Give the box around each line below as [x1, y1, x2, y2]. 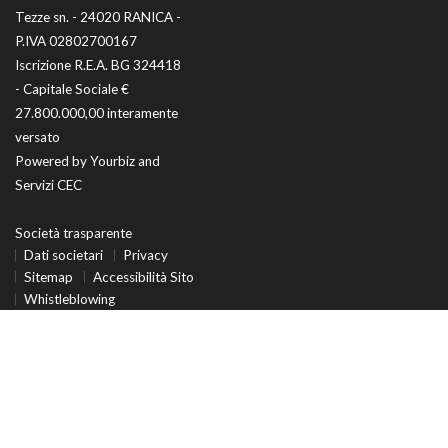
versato [15, 129, 60, 145]
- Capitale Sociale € [15, 81, 129, 97]
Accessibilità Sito [93, 269, 194, 285]
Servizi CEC [15, 177, 82, 193]
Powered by [15, 153, 90, 169]
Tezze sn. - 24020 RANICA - [15, 9, 181, 25]
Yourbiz [90, 153, 135, 169]
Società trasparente [15, 225, 132, 241]
